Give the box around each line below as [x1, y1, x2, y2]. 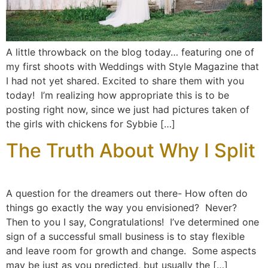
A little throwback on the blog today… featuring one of [6, 46, 254, 58]
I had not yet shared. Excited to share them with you [6, 75, 244, 87]
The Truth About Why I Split [6, 139, 255, 163]
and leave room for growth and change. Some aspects [6, 245, 256, 257]
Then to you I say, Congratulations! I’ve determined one [6, 216, 259, 229]
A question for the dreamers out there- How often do [6, 187, 248, 200]
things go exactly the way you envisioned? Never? [6, 202, 240, 214]
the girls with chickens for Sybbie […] [6, 118, 175, 130]
